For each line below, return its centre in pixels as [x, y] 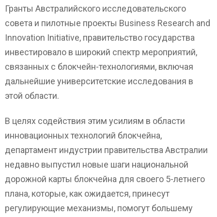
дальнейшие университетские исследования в [99, 81]
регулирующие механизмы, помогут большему [99, 208]
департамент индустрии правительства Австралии [106, 150]
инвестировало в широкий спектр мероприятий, [101, 52]
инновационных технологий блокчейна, [83, 136]
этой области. [32, 95]
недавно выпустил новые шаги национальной [97, 165]
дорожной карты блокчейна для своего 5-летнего [105, 179]
